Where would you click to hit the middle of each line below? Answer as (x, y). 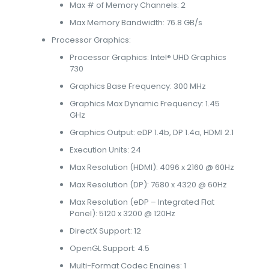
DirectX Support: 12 (106, 231)
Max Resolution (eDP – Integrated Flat (142, 202)
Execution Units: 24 (106, 150)
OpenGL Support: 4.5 (110, 248)
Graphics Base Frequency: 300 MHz (138, 86)
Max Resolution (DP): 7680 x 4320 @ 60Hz (149, 185)
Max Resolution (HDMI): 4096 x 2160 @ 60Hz (152, 167)
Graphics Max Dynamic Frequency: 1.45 (145, 104)
